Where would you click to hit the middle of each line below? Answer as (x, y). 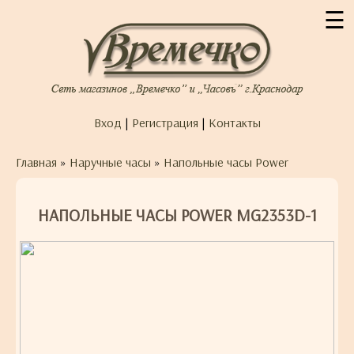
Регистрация (165, 122)
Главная (36, 162)
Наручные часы (110, 162)
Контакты (234, 122)
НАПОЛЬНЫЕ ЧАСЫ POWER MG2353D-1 (177, 215)
